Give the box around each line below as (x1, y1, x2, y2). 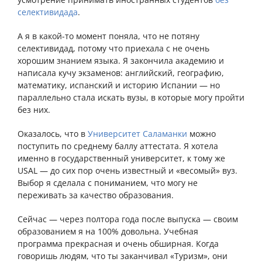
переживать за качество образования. (18, 189, 174, 201)
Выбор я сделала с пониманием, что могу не (18, 177, 198, 189)
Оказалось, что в (18, 128, 88, 140)
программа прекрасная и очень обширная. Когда (18, 238, 219, 250)
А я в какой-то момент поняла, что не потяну (18, 30, 199, 42)
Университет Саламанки (88, 128, 187, 140)
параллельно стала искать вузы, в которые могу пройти (18, 92, 244, 104)
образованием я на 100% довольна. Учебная (18, 226, 198, 237)
